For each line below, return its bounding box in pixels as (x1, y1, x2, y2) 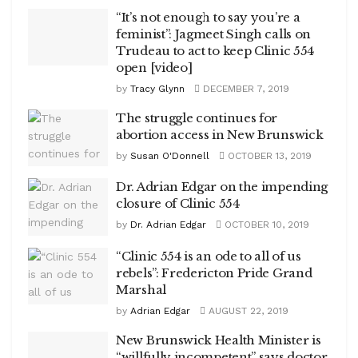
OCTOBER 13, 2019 (225, 149, 312, 161)
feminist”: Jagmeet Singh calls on (116, 26, 312, 42)
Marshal (116, 281, 166, 297)
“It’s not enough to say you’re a (116, 9, 300, 25)
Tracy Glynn (130, 82, 185, 94)
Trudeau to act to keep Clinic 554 (116, 42, 315, 58)
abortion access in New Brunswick (116, 126, 324, 142)
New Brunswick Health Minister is (116, 332, 321, 348)
